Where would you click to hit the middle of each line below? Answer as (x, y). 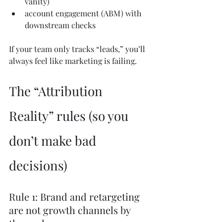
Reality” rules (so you (70, 116)
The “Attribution (57, 91)
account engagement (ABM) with (84, 13)
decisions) (38, 166)
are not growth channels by (71, 210)
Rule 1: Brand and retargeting (76, 197)
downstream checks (60, 25)
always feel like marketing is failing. (73, 61)
